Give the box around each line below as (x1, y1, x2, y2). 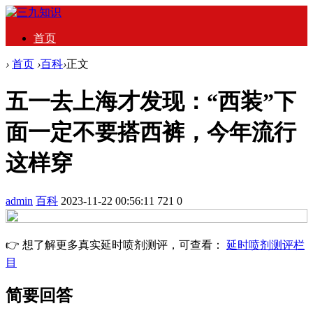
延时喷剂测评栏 (226, 238, 305, 251)
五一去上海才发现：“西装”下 (6, 89, 296, 115)
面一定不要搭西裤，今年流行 (6, 119, 296, 145)
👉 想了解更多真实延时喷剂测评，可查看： (6, 238, 226, 251)
